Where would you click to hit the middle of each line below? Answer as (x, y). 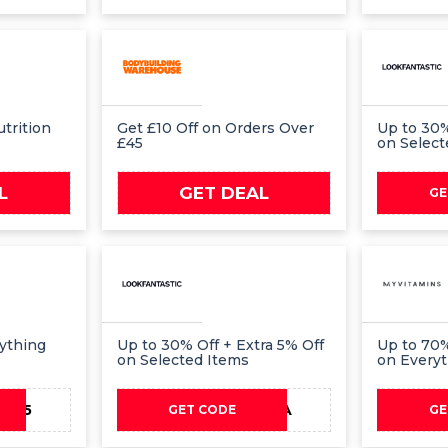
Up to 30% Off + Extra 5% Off (220, 345)
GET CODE (201, 409)
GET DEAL (223, 192)
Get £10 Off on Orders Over (215, 128)
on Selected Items (182, 360)
